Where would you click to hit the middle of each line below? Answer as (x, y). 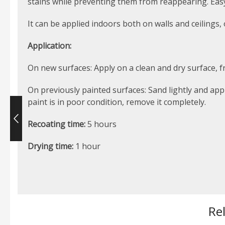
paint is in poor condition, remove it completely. (117, 102)
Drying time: (50, 146)
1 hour (87, 146)
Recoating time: (57, 124)
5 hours (101, 124)
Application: (49, 45)
